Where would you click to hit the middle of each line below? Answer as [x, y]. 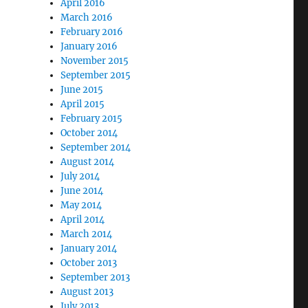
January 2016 [89, 46]
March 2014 [87, 234]
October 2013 [89, 263]
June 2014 [82, 191]
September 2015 [96, 75]
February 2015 [92, 119]
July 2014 [80, 176]
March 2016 [87, 18]
